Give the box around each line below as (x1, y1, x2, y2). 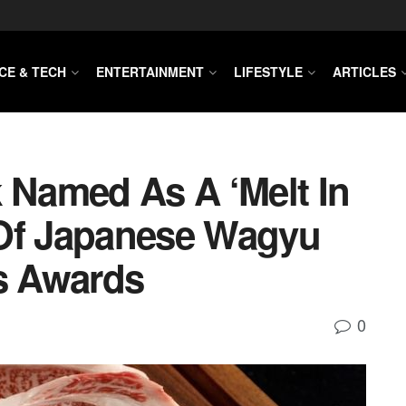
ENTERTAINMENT (96, 63, 204, 81)
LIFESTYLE (234, 63, 303, 81)
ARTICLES (333, 63, 396, 81)
